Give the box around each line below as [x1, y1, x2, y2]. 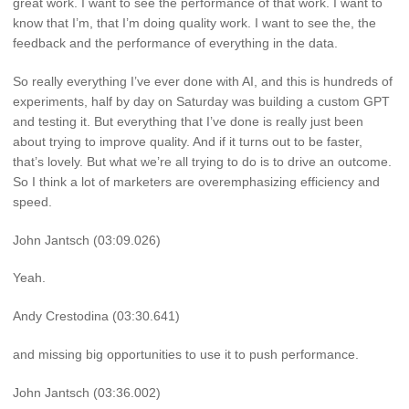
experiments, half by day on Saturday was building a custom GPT [13, 93, 390, 109]
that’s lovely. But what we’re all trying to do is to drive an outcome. [13, 153, 392, 169]
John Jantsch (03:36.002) [13, 384, 161, 400]
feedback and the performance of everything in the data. [13, 36, 338, 51]
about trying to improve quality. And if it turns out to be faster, [13, 133, 362, 149]
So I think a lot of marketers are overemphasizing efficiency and [13, 173, 380, 189]
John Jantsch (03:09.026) [13, 232, 161, 247]
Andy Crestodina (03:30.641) [13, 309, 180, 324]
